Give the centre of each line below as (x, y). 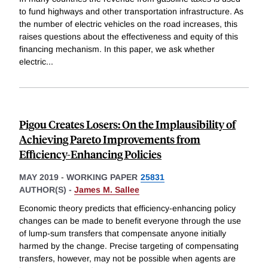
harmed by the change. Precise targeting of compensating (129, 246)
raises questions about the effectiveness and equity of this (129, 36)
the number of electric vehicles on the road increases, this (128, 24)
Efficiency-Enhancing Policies (90, 154)
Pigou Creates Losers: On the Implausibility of (127, 124)
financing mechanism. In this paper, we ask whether (117, 49)
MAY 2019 (39, 177)
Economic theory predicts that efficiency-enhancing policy (127, 208)
